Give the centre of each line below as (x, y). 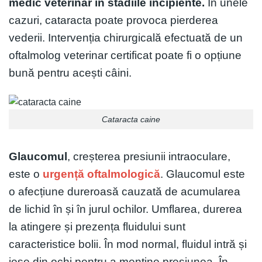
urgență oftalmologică (100, 174)
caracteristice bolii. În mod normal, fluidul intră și (128, 244)
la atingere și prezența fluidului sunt (97, 227)
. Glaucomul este (203, 174)
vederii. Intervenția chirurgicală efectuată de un (126, 37)
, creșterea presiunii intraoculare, (149, 157)
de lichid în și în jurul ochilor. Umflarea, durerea (125, 209)
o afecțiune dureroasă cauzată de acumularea (125, 192)
